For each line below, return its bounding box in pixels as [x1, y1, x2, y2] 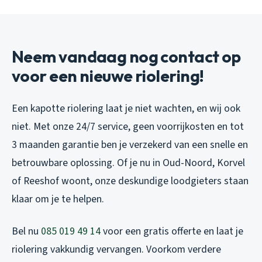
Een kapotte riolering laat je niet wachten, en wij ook [12, 101, 240, 116]
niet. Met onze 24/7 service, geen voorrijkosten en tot [12, 119, 244, 135]
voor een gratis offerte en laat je [101, 224, 243, 239]
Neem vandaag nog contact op [12, 46, 241, 67]
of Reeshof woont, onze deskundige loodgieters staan [12, 174, 249, 189]
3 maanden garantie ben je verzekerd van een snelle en [12, 137, 248, 153]
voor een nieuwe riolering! [12, 65, 204, 87]
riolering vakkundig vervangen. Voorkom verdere [12, 242, 221, 257]
